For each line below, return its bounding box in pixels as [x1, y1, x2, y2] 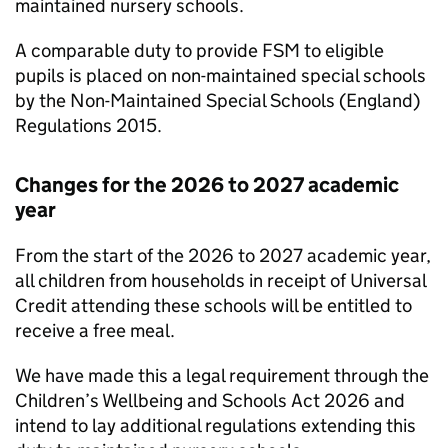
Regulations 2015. [15, 114, 162, 137]
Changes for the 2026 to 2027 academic [15, 172, 399, 198]
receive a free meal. [15, 319, 175, 342]
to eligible [300, 39, 384, 62]
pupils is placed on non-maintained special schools [15, 64, 426, 87]
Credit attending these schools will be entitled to [15, 294, 412, 317]
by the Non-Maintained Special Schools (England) [15, 89, 420, 112]
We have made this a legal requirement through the [15, 364, 429, 387]
